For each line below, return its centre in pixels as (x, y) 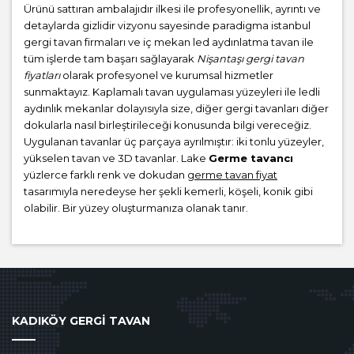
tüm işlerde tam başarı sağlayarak (110, 59)
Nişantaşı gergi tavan (250, 59)
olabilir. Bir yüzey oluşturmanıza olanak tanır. (136, 208)
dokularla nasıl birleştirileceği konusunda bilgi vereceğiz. (168, 125)
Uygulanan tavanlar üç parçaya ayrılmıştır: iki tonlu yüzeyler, (174, 142)
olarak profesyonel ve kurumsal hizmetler (167, 75)
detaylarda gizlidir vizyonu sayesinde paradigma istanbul (167, 26)
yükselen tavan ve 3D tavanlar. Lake (116, 158)
